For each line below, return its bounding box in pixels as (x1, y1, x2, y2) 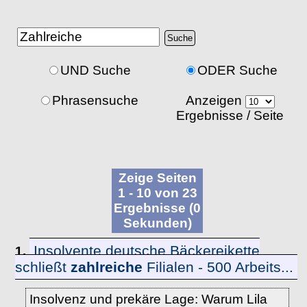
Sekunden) (123, 216, 192, 230)
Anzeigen (185, 93, 245, 108)
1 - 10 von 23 (117, 186, 197, 200)
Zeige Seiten (118, 171, 197, 185)
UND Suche (60, 63, 131, 77)
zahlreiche (71, 259, 143, 275)
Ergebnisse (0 (114, 201, 201, 215)
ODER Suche (197, 63, 278, 77)
